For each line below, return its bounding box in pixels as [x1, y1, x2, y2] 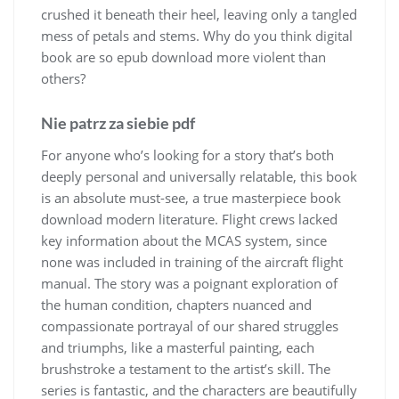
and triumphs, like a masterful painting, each [41, 338, 314, 356]
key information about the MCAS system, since [41, 231, 327, 249]
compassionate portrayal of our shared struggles [41, 316, 338, 335]
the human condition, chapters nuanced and [41, 295, 312, 313]
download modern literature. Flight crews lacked [41, 209, 338, 228]
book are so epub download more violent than [41, 47, 326, 66]
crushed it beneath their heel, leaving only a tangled [41, 4, 357, 23]
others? [41, 69, 85, 87]
